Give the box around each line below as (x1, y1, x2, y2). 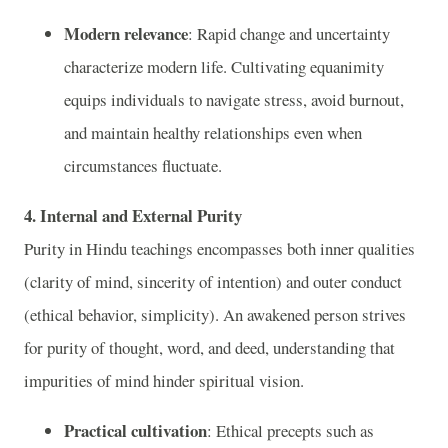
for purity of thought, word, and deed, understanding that (24, 335, 395, 359)
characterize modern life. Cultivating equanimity (64, 54, 384, 78)
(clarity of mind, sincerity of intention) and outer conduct (24, 269, 402, 293)
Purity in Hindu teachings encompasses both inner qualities (24, 236, 415, 260)
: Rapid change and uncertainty (188, 21, 390, 45)
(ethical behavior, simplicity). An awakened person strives (24, 302, 406, 326)
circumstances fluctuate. (64, 153, 222, 177)
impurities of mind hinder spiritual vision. (24, 368, 304, 392)
